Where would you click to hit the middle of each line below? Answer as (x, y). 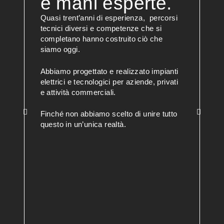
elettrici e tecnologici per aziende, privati (109, 81)
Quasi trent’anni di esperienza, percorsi (109, 17)
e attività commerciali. (78, 92)
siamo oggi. (61, 49)
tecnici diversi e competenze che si (101, 28)
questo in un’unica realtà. (83, 124)
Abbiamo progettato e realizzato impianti (109, 71)
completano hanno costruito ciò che (101, 38)
